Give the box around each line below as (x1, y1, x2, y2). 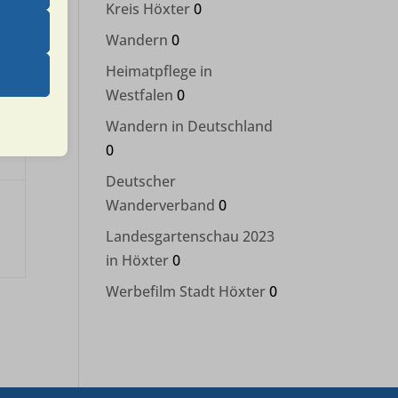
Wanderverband (106, 195, 216, 215)
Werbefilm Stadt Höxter (106, 282, 267, 301)
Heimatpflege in (106, 61, 213, 81)
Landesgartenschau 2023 (106, 227, 275, 246)
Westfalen (106, 85, 174, 105)
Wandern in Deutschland (106, 116, 274, 136)
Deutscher (106, 171, 177, 191)
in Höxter (106, 251, 170, 270)
